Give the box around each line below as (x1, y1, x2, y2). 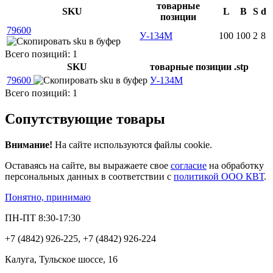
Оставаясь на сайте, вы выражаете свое (5, 160, 171, 171)
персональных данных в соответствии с (5, 171, 174, 182)
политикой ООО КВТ (174, 171, 264, 182)
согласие (171, 160, 207, 171)
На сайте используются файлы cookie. (55, 140, 212, 151)
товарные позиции (150, 62, 232, 73)
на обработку (207, 160, 264, 171)
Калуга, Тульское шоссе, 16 (5, 254, 118, 265)
